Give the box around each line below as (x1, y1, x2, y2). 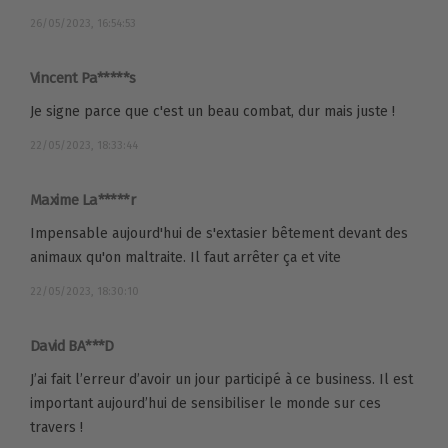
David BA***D (30, 336, 114, 355)
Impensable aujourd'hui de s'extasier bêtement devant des (30, 224, 408, 242)
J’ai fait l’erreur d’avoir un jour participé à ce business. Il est (30, 370, 413, 388)
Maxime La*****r (30, 190, 135, 209)
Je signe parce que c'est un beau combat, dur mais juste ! (30, 102, 395, 120)
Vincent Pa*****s (30, 68, 136, 87)
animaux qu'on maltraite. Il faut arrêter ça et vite (30, 248, 341, 266)
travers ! (30, 418, 83, 436)
